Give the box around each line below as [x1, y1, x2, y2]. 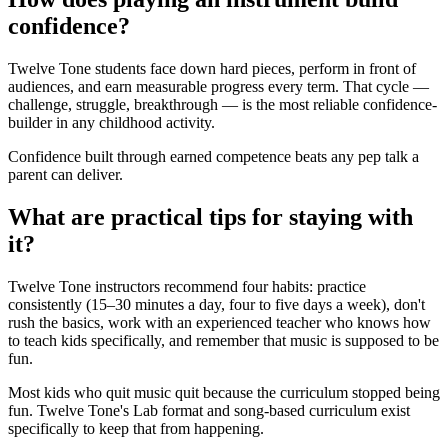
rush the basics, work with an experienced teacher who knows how [8, 313, 431, 331]
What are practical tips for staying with [8, 203, 413, 230]
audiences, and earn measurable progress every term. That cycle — [8, 78, 429, 96]
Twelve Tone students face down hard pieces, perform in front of [8, 60, 416, 78]
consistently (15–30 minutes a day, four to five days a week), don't [8, 295, 425, 313]
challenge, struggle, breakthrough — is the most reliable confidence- [8, 96, 437, 114]
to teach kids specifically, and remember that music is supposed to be [8, 331, 439, 349]
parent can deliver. [8, 166, 123, 184]
